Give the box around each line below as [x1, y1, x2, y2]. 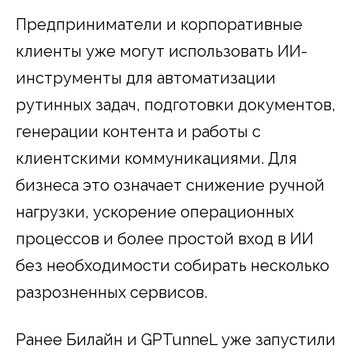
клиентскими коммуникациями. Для [16, 148, 297, 168]
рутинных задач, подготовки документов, [16, 95, 336, 114]
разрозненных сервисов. [16, 282, 207, 302]
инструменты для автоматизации [16, 68, 276, 87]
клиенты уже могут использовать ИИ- [16, 41, 307, 61]
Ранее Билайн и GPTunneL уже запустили [16, 329, 336, 349]
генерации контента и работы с [16, 121, 261, 141]
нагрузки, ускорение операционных [16, 202, 294, 221]
